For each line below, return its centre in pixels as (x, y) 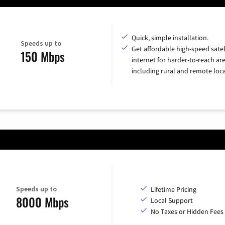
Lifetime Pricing (174, 189)
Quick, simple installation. (170, 38)
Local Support (172, 200)
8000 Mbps (42, 202)
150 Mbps (42, 56)
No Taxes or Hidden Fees (187, 211)
